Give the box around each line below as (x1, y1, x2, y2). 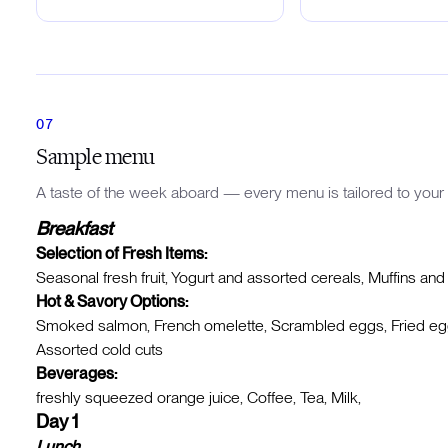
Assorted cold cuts (36, 340, 163, 359)
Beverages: (36, 364, 117, 383)
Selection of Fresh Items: (36, 244, 207, 263)
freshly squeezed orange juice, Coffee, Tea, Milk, (36, 388, 365, 407)
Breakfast (36, 217, 113, 240)
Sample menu (36, 141, 155, 170)
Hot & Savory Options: (36, 292, 188, 311)
